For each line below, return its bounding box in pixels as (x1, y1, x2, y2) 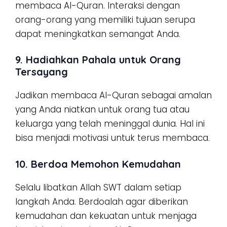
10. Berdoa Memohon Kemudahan (15, 157, 181, 170)
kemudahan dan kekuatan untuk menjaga (15, 209, 197, 222)
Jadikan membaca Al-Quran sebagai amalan (15, 89, 212, 101)
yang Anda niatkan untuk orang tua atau (15, 103, 190, 116)
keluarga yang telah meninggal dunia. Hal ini (15, 118, 205, 130)
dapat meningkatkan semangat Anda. (15, 27, 180, 40)
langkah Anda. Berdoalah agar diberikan (15, 195, 188, 208)
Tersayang (15, 65, 68, 78)
